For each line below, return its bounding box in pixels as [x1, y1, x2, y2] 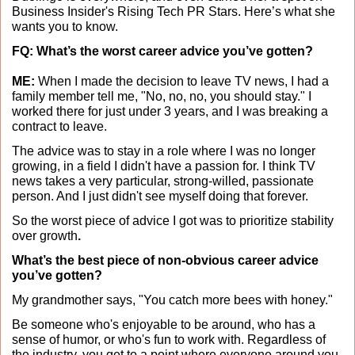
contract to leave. [12, 119, 107, 133]
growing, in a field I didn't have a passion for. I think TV [12, 158, 315, 173]
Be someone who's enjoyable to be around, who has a [12, 317, 315, 331]
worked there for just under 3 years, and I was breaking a [12, 104, 328, 118]
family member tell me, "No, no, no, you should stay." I [12, 89, 311, 103]
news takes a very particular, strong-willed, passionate [12, 174, 314, 188]
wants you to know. [12, 19, 121, 33]
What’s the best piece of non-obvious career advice [12, 253, 319, 267]
